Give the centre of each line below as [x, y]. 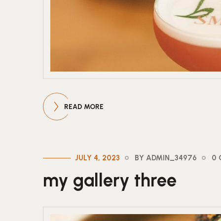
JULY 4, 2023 [97, 158]
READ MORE [84, 107]
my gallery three [110, 181]
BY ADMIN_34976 [166, 158]
